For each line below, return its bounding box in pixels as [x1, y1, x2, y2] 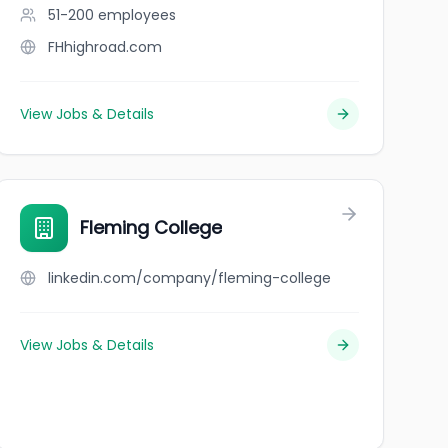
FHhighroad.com [47, 37, 162, 57]
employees [97, 5, 176, 25]
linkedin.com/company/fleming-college [47, 268, 331, 288]
